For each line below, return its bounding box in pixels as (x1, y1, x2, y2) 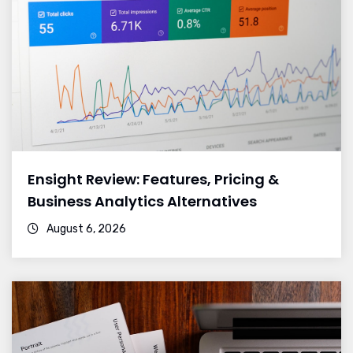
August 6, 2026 (44, 222, 126, 236)
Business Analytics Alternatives (28, 191, 257, 212)
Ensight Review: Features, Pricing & (28, 169, 279, 190)
